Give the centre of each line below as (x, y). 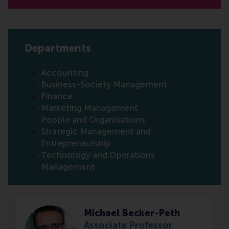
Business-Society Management (104, 85)
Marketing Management (89, 108)
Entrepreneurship (76, 143)
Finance (57, 96)
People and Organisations (93, 120)
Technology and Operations (98, 155)
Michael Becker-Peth (132, 213)
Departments (58, 48)
